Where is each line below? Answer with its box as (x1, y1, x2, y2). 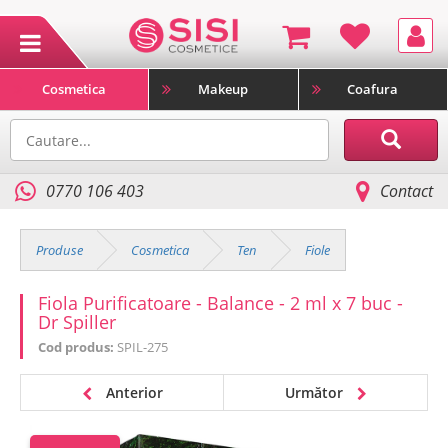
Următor (284, 383, 347, 402)
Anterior (101, 383, 163, 402)
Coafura (347, 80, 399, 98)
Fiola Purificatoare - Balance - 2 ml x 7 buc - (38, 291, 403, 315)
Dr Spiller (38, 310, 116, 334)
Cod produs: (38, 339, 117, 356)
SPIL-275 (117, 339, 168, 356)
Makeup (198, 80, 249, 98)
